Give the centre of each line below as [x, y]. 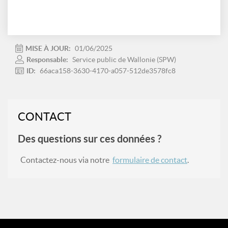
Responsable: [48, 59]
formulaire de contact [150, 160]
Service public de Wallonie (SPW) [124, 59]
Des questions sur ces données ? [90, 138]
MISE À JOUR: [49, 48]
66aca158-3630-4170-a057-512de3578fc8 [108, 70]
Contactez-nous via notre [66, 160]
